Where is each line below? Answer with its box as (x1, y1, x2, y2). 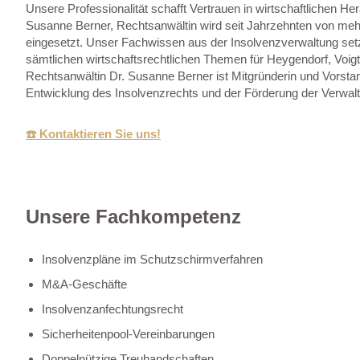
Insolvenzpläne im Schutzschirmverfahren (42, 252, 263, 266)
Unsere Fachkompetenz (26, 205, 241, 227)
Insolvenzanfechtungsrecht (42, 301, 183, 316)
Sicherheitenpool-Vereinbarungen (42, 326, 215, 341)
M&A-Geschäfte (42, 276, 127, 291)
